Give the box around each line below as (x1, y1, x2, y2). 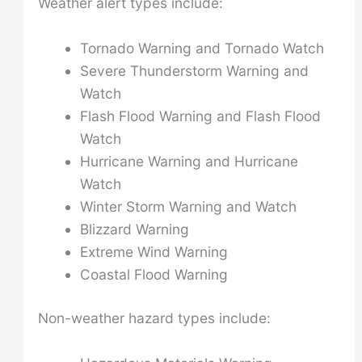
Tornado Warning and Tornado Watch (79, 39, 324, 57)
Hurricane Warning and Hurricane (79, 152, 298, 170)
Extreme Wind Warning (79, 242, 228, 260)
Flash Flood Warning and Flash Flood (79, 107, 321, 124)
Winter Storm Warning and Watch (79, 197, 297, 215)
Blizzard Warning (79, 220, 189, 238)
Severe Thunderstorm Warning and (79, 61, 309, 79)
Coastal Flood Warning (79, 265, 228, 283)
